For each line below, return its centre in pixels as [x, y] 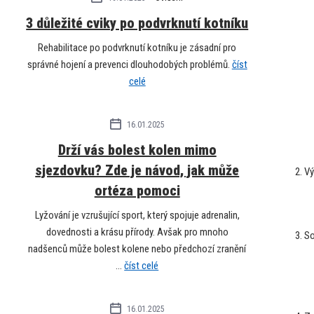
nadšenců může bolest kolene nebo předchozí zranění [137, 248]
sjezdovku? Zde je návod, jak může [137, 170]
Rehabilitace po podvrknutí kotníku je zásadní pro [137, 47]
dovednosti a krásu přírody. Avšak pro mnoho [137, 232]
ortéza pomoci [137, 190]
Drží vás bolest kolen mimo [137, 150]
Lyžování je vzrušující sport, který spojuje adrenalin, [137, 215]
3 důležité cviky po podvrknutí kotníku [137, 23]
